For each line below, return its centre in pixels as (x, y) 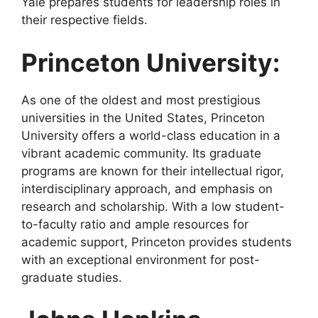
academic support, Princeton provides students (157, 242)
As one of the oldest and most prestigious (141, 100)
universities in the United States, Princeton (143, 117)
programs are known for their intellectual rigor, (153, 171)
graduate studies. (72, 277)
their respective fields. (84, 20)
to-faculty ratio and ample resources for (135, 224)
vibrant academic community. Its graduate (141, 153)
